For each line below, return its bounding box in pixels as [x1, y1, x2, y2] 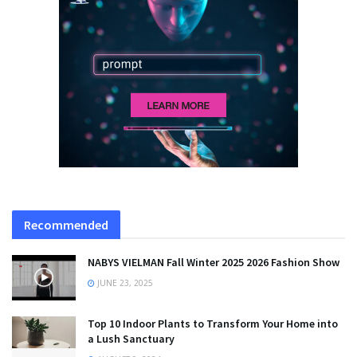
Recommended [24, 216, 108, 233]
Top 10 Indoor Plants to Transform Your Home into [88, 316, 338, 331]
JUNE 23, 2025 [95, 277, 153, 288]
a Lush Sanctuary [88, 331, 175, 346]
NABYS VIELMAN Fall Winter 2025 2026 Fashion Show [88, 254, 339, 269]
